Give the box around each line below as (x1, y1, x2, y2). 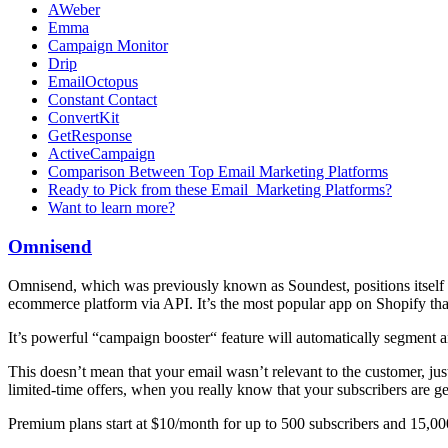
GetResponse (48, 127, 132, 145)
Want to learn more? (48, 199, 175, 217)
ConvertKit (48, 109, 119, 127)
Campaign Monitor (48, 37, 168, 55)
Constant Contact (48, 91, 157, 109)
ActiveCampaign (48, 145, 155, 163)
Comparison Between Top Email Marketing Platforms (48, 163, 388, 181)
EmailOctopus (48, 73, 138, 91)
